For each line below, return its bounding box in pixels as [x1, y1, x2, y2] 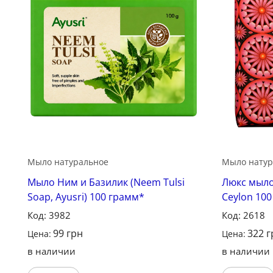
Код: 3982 [27, 208, 71, 221]
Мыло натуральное [27, 155, 109, 168]
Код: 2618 [222, 208, 266, 221]
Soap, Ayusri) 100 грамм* [27, 190, 145, 204]
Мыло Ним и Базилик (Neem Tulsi [27, 175, 185, 189]
